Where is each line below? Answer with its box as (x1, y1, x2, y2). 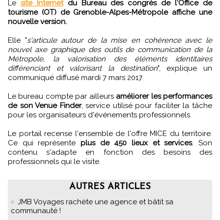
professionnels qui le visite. (8, 157, 101, 166)
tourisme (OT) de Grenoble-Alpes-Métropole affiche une (8, 7, 212, 17)
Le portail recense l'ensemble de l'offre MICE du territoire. (8, 129, 212, 138)
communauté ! (11, 206, 61, 215)
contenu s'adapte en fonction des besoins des (8, 147, 212, 157)
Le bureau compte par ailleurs (8, 91, 116, 101)
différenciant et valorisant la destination (8, 63, 158, 73)
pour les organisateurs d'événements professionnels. (8, 110, 192, 119)
